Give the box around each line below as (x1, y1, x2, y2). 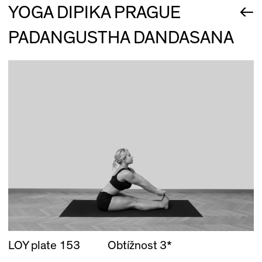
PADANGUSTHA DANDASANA (8, 28, 234, 47)
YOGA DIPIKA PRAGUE (8, 4, 181, 22)
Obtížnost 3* (105, 239, 173, 251)
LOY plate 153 (8, 239, 80, 251)
